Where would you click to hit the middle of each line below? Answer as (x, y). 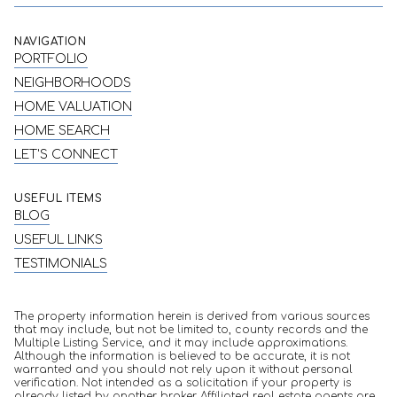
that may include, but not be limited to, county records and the (191, 329)
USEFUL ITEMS (58, 198)
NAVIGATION (50, 41)
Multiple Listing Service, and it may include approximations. (181, 343)
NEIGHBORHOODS (73, 82)
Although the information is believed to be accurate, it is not (182, 356)
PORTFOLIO (51, 58)
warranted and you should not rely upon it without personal (183, 369)
